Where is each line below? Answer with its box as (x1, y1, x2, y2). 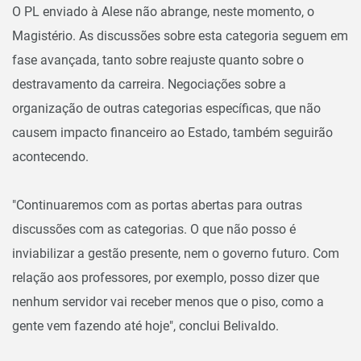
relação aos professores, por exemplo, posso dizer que (12, 270, 319, 286)
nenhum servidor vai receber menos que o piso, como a (12, 294, 324, 310)
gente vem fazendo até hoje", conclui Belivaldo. (12, 318, 279, 334)
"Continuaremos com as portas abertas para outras (12, 197, 302, 214)
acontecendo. (12, 149, 89, 165)
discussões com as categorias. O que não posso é (12, 222, 296, 238)
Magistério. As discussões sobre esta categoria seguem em (12, 28, 348, 44)
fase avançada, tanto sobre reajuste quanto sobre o (12, 52, 304, 68)
